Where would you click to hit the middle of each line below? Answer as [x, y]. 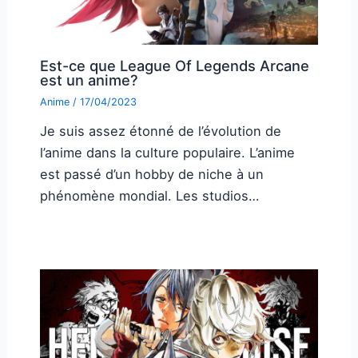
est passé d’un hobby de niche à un [151, 174]
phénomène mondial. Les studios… [149, 195]
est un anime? [89, 80]
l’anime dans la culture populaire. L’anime [167, 152]
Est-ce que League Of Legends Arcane [174, 65]
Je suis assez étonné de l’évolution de [160, 131]
